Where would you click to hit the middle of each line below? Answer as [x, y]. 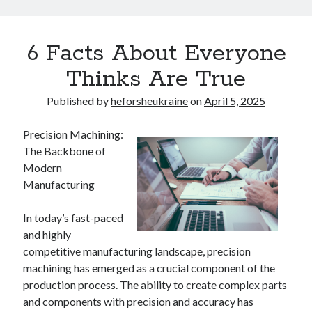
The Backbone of [65, 151]
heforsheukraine [149, 101]
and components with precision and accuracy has [139, 301]
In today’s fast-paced [73, 218]
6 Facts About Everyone [156, 54]
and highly [47, 234]
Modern [43, 167]
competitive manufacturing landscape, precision [137, 251]
